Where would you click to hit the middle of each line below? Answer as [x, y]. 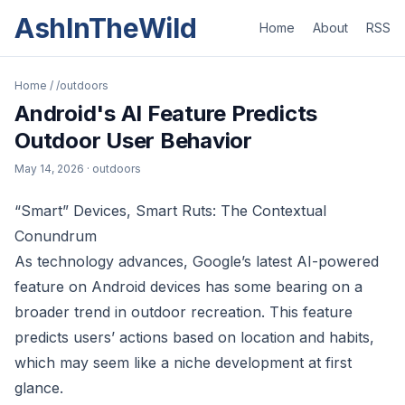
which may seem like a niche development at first [183, 363]
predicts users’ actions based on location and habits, [194, 337]
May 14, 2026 [49, 169]
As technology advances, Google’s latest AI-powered [197, 261]
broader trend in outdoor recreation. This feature [184, 312]
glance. [39, 388]
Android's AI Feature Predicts [166, 113]
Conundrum [56, 236]
